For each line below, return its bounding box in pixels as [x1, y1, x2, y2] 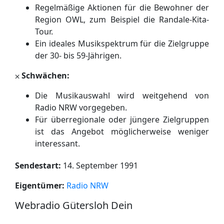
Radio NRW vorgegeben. [35, 101, 127, 113]
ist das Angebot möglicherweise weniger [35, 125, 209, 137]
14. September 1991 [61, 159, 138, 171]
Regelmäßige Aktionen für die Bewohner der [35, 1, 209, 13]
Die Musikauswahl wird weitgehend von [35, 89, 209, 101]
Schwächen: [21, 69, 69, 81]
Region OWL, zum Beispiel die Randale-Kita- [35, 13, 209, 25]
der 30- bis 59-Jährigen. [35, 49, 121, 61]
